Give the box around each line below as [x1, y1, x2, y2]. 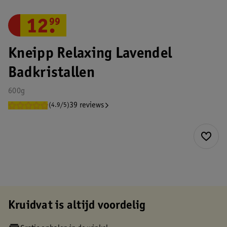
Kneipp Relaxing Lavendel [8, 47, 172, 62]
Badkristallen [8, 66, 95, 81]
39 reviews [69, 101, 104, 109]
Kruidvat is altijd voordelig [8, 200, 146, 212]
